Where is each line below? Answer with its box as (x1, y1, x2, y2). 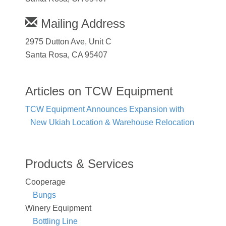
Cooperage (25, 177, 66, 186)
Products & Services (25, 156, 134, 171)
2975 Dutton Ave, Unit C (25, 37, 111, 46)
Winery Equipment (25, 203, 91, 212)
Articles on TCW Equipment (25, 84, 173, 98)
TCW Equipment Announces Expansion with (25, 104, 184, 114)
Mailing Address (37, 16, 125, 30)
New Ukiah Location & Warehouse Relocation (30, 118, 194, 127)
